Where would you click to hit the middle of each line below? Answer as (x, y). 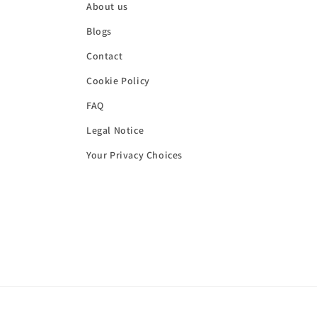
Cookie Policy (118, 81)
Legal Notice (115, 130)
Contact (105, 56)
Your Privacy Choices (134, 155)
